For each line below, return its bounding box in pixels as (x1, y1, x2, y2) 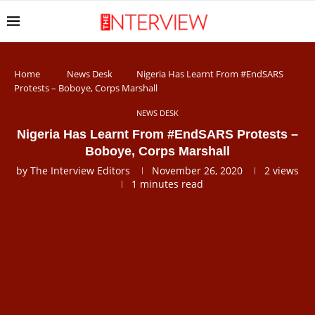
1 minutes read (131, 177, 203, 191)
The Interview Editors (30, 164, 130, 177)
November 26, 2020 (152, 164, 243, 177)
